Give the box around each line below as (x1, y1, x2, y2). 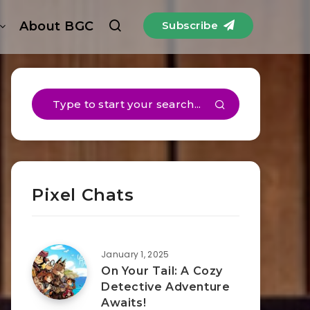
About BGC (19, 19, 94, 34)
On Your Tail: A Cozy (101, 264, 224, 277)
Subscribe (161, 19, 221, 32)
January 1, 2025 (101, 248, 170, 260)
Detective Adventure (101, 280, 230, 293)
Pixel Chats (32, 185, 134, 205)
